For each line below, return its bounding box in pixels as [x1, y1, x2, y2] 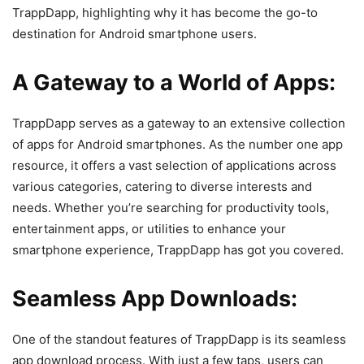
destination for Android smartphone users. [12, 25, 257, 41]
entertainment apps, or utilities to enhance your [12, 220, 286, 236]
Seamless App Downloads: [12, 284, 297, 312]
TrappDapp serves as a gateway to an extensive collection [12, 115, 345, 131]
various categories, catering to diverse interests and [12, 178, 312, 194]
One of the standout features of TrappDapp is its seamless [12, 331, 346, 347]
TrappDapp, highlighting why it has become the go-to [12, 4, 318, 20]
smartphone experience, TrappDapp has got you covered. [12, 241, 344, 258]
